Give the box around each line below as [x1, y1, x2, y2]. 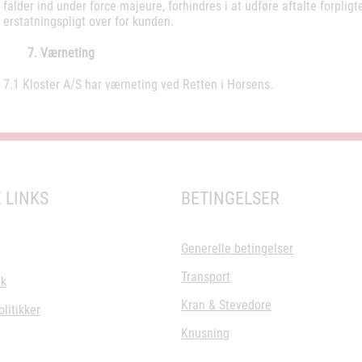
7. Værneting [27, 45, 95, 61]
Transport [181, 269, 230, 284]
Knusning [181, 326, 229, 341]
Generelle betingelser [181, 241, 293, 256]
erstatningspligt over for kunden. [3, 14, 180, 29]
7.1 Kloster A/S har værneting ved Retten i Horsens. [3, 77, 273, 92]
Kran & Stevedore [181, 297, 271, 313]
